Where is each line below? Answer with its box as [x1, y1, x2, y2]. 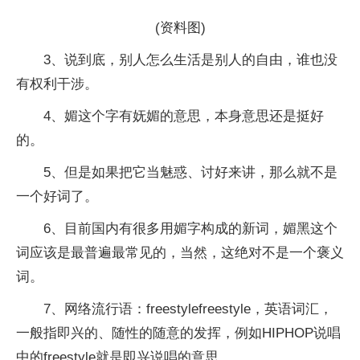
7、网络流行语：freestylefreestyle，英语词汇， [43, 301, 333, 317]
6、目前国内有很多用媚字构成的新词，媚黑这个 [43, 220, 337, 236]
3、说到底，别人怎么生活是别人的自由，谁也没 [43, 51, 337, 67]
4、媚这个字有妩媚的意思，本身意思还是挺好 [43, 108, 324, 124]
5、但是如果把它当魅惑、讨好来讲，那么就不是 [43, 164, 337, 180]
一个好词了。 [16, 188, 98, 204]
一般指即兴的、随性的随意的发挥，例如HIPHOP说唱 [16, 325, 341, 341]
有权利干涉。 [16, 76, 98, 92]
